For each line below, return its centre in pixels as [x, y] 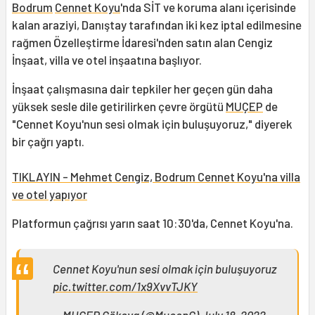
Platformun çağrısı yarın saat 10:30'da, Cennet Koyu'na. [153, 223]
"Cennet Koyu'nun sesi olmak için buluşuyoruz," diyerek [152, 124]
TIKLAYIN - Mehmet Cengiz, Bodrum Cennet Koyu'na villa [156, 177]
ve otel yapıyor [50, 194]
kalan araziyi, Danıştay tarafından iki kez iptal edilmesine [157, 25]
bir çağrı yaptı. [48, 142]
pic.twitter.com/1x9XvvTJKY [125, 287]
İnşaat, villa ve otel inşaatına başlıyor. [107, 60]
